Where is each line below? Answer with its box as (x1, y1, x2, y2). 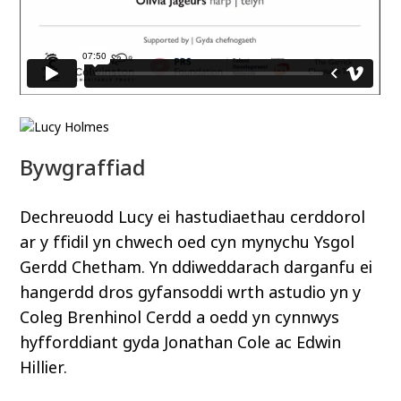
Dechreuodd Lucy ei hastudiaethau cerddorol (20, 206, 366, 230)
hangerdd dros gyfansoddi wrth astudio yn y (20, 281, 362, 305)
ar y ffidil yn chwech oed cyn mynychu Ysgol (20, 231, 355, 255)
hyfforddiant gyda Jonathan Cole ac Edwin (20, 331, 342, 355)
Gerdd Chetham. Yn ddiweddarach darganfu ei (20, 256, 373, 280)
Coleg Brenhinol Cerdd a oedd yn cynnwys (20, 306, 340, 330)
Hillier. (20, 356, 68, 380)
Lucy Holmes (315, 123, 378, 138)
